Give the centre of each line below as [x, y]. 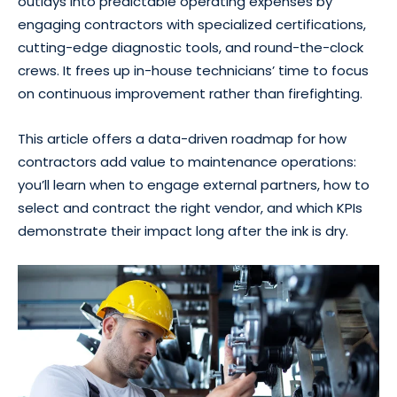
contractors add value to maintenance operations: [187, 161]
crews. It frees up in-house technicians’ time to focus [193, 70]
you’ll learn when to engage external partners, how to [194, 184]
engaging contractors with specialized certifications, [192, 24]
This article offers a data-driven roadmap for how [182, 138]
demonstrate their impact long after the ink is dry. [183, 230]
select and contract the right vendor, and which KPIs [190, 207]
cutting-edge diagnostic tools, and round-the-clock [191, 47]
